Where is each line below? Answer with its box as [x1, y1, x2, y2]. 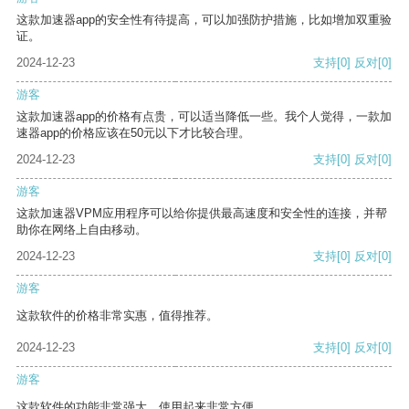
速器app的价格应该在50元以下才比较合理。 [16, 126, 250, 141]
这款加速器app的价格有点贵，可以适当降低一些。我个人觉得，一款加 [16, 110, 392, 124]
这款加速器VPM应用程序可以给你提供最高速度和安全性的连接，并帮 [16, 206, 387, 221]
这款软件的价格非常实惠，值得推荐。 [16, 309, 218, 323]
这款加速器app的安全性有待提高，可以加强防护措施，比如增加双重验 [16, 13, 392, 27]
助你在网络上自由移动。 [16, 223, 147, 237]
